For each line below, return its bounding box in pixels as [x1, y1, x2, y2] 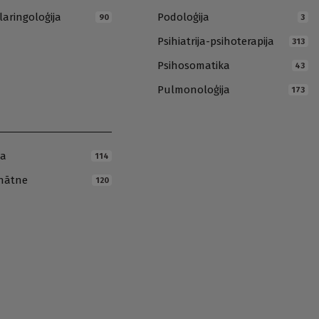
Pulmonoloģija [157, 83, 231, 97]
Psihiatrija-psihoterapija [157, 35, 275, 48]
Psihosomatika [157, 59, 231, 73]
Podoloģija [157, 11, 210, 24]
